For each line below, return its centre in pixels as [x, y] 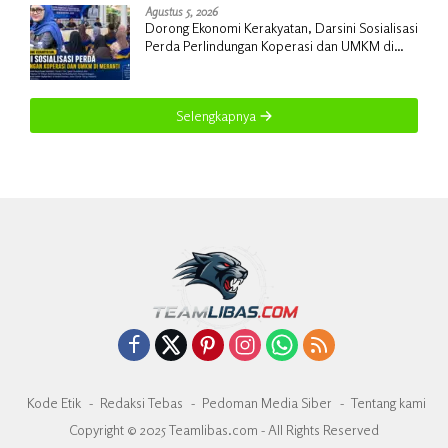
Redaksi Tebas [141, 403]
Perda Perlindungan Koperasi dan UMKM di [269, 45]
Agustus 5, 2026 [181, 11]
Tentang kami [388, 403]
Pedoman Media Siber [266, 403]
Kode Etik [53, 403]
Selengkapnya [217, 115]
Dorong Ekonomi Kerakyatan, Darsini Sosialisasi [281, 27]
